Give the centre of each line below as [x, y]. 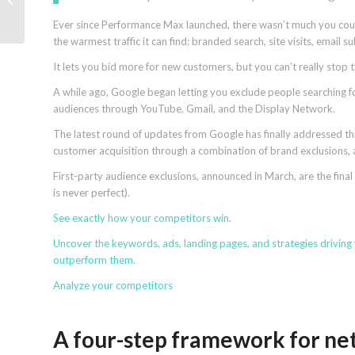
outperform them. [94, 260]
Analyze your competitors [113, 286]
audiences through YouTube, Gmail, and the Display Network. [194, 109]
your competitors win [179, 218]
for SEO [46, 16]
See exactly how [92, 218]
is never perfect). [92, 193]
